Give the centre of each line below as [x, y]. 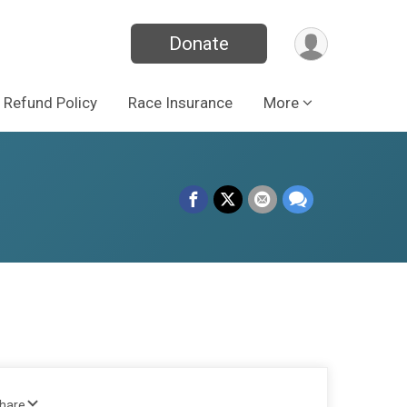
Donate [199, 44]
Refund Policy [50, 102]
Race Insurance [180, 102]
